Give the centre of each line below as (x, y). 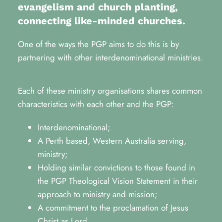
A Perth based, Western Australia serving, (112, 141)
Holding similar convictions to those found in (116, 167)
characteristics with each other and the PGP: (96, 104)
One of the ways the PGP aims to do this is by (98, 44)
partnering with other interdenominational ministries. (110, 57)
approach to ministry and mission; (97, 194)
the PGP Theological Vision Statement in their (117, 181)
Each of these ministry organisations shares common (110, 91)
